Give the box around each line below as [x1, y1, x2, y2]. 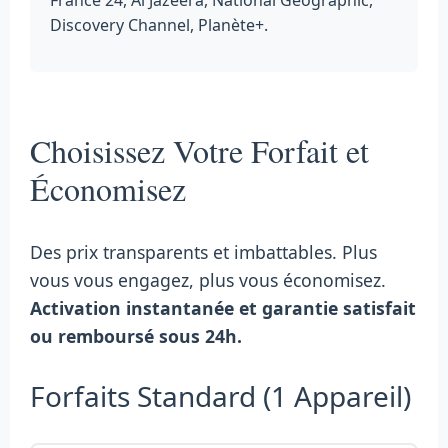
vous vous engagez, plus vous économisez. [30, 267, 386, 292]
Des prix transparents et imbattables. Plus [30, 239, 377, 264]
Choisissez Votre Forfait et [30, 128, 369, 172]
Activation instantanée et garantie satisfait [30, 295, 416, 320]
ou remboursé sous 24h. [30, 323, 242, 348]
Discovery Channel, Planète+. [50, 13, 268, 36]
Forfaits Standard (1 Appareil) [30, 376, 411, 415]
